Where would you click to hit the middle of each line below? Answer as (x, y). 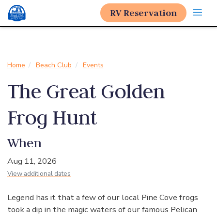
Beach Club (54, 65)
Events (93, 65)
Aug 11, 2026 (32, 161)
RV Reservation (143, 13)
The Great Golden (86, 91)
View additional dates (39, 173)
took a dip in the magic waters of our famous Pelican (102, 209)
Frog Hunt (52, 117)
